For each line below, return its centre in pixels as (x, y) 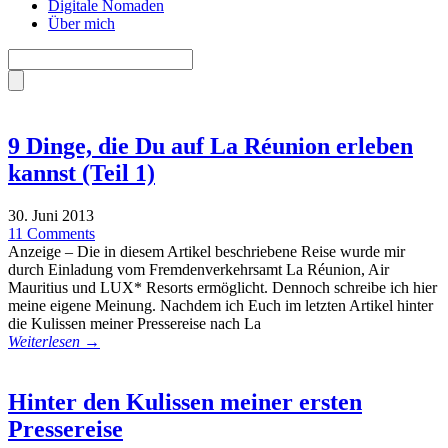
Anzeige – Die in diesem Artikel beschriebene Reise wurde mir (206, 251)
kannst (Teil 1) (81, 172)
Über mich (81, 23)
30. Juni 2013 (51, 215)
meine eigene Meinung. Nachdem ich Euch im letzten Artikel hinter (220, 305)
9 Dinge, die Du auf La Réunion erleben (210, 145)
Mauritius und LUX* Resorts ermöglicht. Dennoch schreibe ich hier (222, 287)
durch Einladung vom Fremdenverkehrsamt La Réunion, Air (198, 269)
